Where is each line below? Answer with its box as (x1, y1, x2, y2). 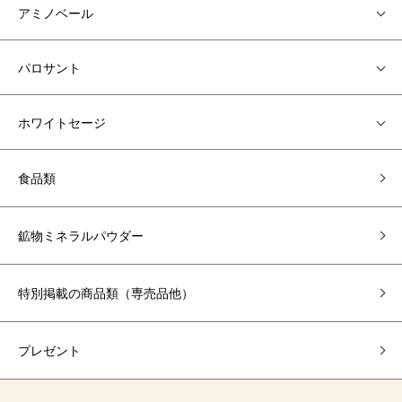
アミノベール (18, 4, 93, 22)
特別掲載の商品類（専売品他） (18, 284, 194, 301)
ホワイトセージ (18, 113, 106, 131)
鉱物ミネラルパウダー (18, 226, 144, 244)
